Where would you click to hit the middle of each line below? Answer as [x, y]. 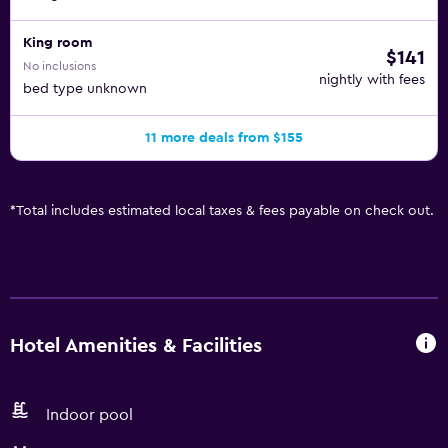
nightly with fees [372, 80]
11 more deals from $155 [224, 138]
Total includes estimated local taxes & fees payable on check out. [225, 211]
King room [57, 43]
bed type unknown [85, 89]
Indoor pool [89, 415]
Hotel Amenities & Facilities [136, 345]
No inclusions [59, 66]
